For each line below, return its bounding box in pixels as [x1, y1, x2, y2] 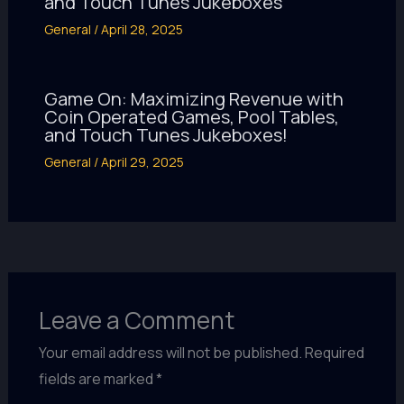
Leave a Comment [38, 303, 234, 336]
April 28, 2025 [100, 20, 183, 38]
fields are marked [38, 368, 156, 389]
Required [304, 342, 364, 363]
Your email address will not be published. [38, 342, 302, 363]
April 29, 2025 [100, 152, 184, 170]
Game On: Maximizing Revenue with [43, 86, 344, 111]
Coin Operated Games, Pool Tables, [43, 104, 339, 129]
